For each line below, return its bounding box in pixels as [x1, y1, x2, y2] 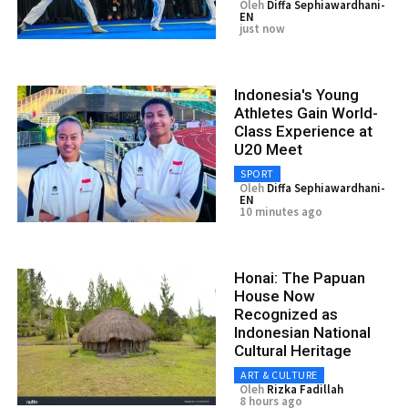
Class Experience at [234, 121, 372, 140]
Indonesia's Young [234, 85, 359, 104]
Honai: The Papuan [234, 268, 365, 287]
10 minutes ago [240, 203, 322, 219]
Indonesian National [234, 322, 371, 342]
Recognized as [234, 304, 338, 323]
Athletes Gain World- [234, 103, 378, 122]
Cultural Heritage [234, 341, 352, 360]
